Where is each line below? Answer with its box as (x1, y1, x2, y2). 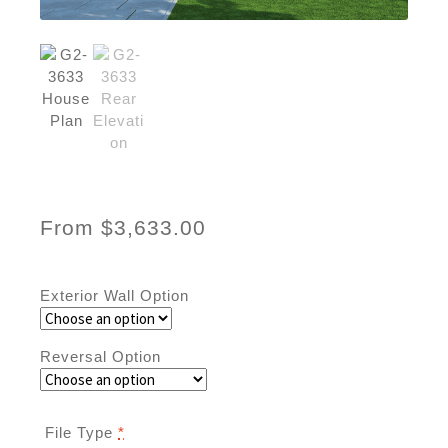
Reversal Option (40, 347, 161, 365)
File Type (45, 423, 113, 441)
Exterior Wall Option (40, 286, 189, 304)
